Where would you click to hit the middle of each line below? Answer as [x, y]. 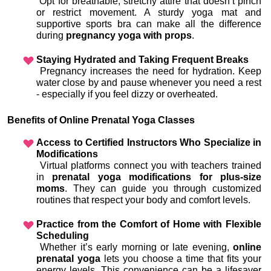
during [51, 36]
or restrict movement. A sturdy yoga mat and [149, 13]
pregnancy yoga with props [129, 36]
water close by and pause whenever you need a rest [149, 83]
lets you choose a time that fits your [181, 259]
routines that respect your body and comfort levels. [143, 200]
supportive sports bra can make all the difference [149, 24]
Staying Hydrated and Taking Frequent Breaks [142, 60]
